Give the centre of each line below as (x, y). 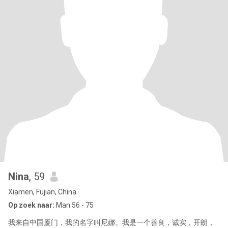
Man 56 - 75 (74, 205)
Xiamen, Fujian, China (42, 192)
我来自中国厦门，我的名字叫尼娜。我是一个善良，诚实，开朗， (111, 222)
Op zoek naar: (31, 205)
